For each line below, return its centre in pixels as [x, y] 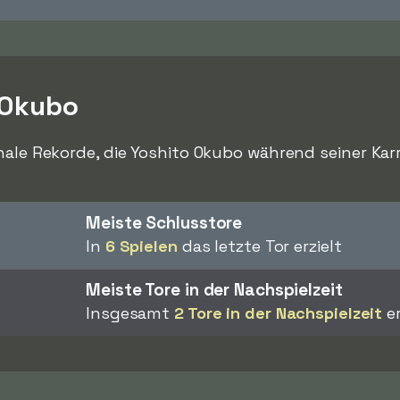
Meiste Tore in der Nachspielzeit [214, 290]
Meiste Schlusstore [164, 223]
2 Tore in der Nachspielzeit [279, 313]
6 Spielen [141, 246]
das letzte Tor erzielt [259, 246]
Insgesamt [130, 313]
